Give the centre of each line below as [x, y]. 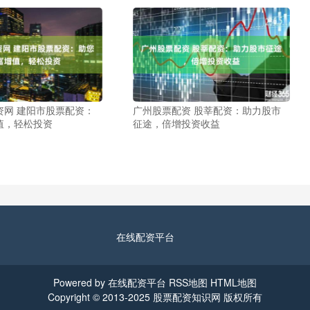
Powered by [81, 283]
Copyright [70, 297]
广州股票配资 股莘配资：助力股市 [207, 110]
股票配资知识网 [187, 297]
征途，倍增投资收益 [176, 124]
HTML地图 [234, 283]
